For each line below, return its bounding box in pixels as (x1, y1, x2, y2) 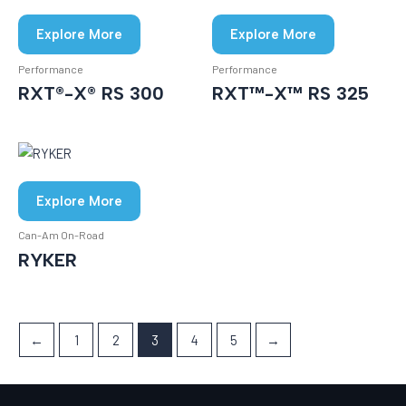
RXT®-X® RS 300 (18, 82, 164, 104)
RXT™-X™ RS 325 (212, 82, 369, 104)
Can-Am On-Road (18, 228, 104, 242)
